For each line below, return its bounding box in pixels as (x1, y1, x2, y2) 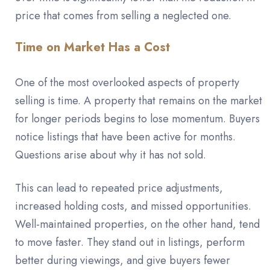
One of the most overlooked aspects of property (15, 74, 239, 90)
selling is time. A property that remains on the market (15, 92, 262, 108)
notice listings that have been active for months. (15, 128, 236, 145)
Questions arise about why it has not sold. (15, 146, 206, 163)
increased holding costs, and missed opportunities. (15, 198, 251, 214)
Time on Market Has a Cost (15, 38, 170, 56)
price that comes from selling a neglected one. (15, 7, 231, 24)
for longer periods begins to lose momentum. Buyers (15, 110, 260, 127)
